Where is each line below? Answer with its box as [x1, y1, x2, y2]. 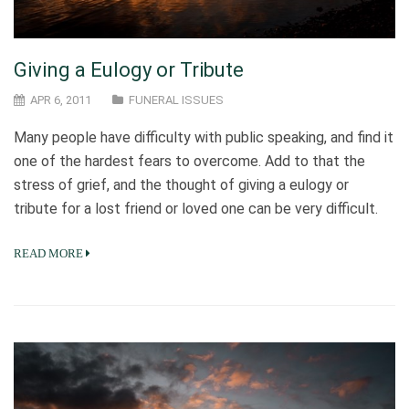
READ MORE [14, 246, 83, 261]
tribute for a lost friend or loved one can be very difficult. [14, 200, 378, 218]
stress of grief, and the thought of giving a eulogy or [14, 176, 349, 194]
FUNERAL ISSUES [129, 93, 224, 108]
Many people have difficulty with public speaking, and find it [14, 129, 393, 147]
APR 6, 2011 [27, 93, 91, 108]
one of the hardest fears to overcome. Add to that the [14, 152, 365, 171]
